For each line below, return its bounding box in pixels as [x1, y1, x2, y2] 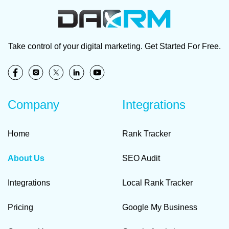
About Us [8, 154, 44, 163]
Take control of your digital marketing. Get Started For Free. [8, 41, 221, 51]
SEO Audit [122, 154, 160, 163]
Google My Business [122, 203, 197, 212]
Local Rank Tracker [122, 178, 193, 188]
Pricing [8, 203, 33, 212]
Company [8, 98, 59, 112]
